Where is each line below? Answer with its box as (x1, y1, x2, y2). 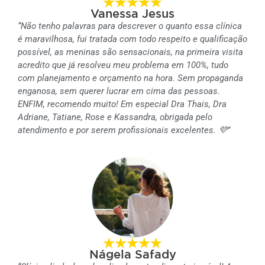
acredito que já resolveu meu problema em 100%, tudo (18, 59, 228, 70)
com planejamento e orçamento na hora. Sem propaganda (18, 72, 243, 83)
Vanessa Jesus (91, 6, 174, 20)
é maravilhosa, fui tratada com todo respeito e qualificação (18, 33, 247, 44)
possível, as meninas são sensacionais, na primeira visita (18, 46, 243, 57)
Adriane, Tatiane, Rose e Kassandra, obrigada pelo (18, 111, 212, 122)
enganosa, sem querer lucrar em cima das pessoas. (18, 85, 220, 96)
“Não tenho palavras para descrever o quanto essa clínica (18, 20, 242, 31)
